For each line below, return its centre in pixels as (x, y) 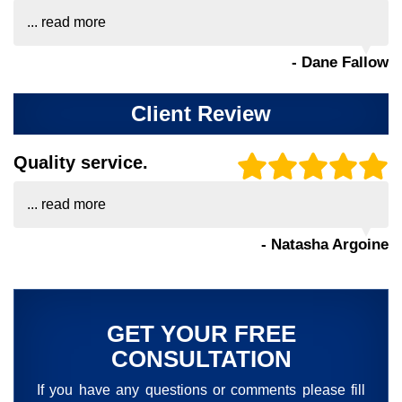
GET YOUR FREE (201, 334)
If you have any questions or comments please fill (201, 390)
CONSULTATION (201, 359)
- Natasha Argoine (325, 245)
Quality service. (81, 163)
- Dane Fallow (340, 63)
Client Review (201, 114)
